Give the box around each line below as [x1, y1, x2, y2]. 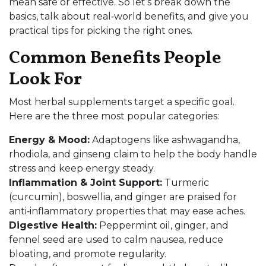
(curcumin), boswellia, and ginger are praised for [9, 191, 237, 202]
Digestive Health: [9, 220, 97, 231]
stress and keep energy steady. [9, 163, 155, 174]
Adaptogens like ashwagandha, [90, 134, 240, 145]
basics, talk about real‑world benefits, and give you [9, 11, 249, 22]
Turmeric [162, 177, 209, 188]
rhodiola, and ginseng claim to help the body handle [9, 148, 257, 160]
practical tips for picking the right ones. [9, 25, 192, 36]
